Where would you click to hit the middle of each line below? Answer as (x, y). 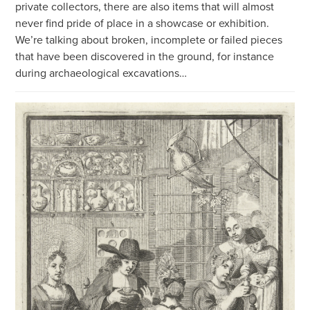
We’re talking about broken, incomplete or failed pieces (149, 39)
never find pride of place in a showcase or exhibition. (143, 22)
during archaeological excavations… (101, 72)
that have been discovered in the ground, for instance (145, 56)
